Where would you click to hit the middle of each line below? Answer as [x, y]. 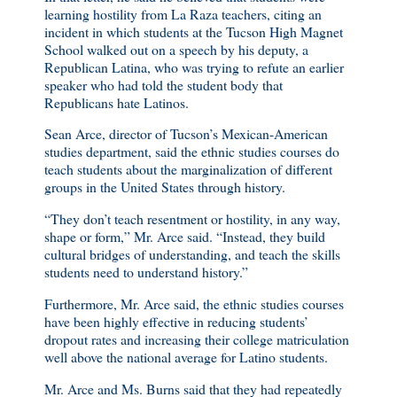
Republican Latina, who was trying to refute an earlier [194, 66]
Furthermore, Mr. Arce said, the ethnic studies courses [194, 304]
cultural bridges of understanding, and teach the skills [192, 254]
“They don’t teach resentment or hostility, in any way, [192, 219]
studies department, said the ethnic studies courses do [192, 152]
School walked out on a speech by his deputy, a [176, 49]
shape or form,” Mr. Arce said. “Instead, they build [185, 237]
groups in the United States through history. [165, 187]
